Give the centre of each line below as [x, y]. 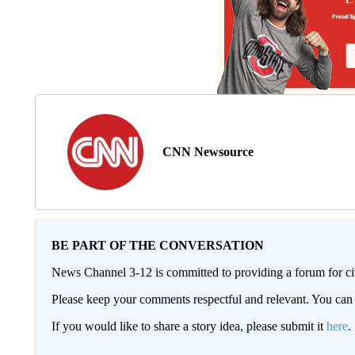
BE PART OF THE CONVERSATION [157, 245]
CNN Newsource [208, 152]
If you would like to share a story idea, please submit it [189, 326]
